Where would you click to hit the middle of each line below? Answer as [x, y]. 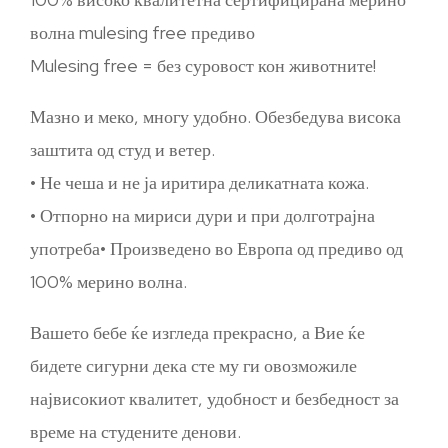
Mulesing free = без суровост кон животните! [203, 65]
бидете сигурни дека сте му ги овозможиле [193, 365]
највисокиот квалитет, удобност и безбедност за [214, 398]
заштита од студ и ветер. [122, 149]
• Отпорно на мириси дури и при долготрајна [202, 215]
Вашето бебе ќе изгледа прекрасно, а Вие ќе [197, 332]
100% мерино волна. [108, 281]
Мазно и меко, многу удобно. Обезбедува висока [215, 116]
